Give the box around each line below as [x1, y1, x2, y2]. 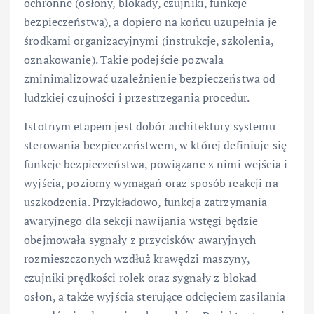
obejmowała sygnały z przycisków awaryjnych [24, 231, 256, 247]
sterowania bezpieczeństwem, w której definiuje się [24, 137, 287, 153]
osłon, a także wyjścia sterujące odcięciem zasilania [24, 288, 286, 304]
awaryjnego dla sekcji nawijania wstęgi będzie [24, 212, 259, 228]
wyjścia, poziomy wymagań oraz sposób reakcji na [24, 175, 278, 191]
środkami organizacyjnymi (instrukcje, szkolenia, [24, 32, 273, 48]
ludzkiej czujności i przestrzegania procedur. [24, 89, 250, 105]
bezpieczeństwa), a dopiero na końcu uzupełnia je [24, 13, 277, 29]
